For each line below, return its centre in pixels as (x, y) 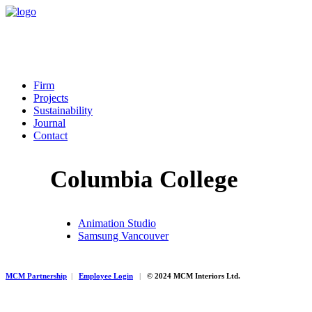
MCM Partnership (36, 276)
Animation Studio (117, 224)
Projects (51, 98)
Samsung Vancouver (123, 236)
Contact (50, 135)
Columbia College (144, 180)
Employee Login (106, 276)
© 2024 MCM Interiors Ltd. (190, 276)
